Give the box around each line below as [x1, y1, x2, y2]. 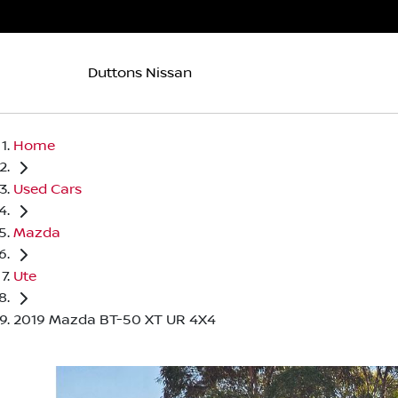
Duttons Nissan [88, 64, 192, 81]
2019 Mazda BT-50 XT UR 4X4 [13, 311, 216, 328]
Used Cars [13, 180, 82, 197]
